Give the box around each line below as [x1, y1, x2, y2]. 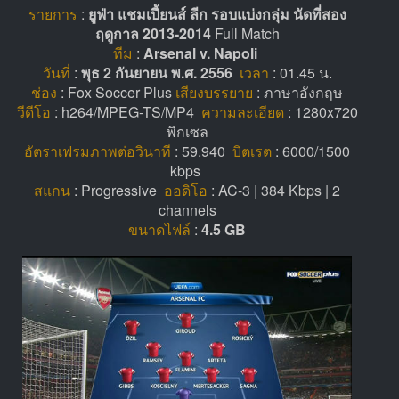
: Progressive [70, 179, 164, 200]
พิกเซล [166, 120, 208, 142]
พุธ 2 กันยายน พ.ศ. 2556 [80, 61, 232, 83]
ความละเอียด [200, 101, 284, 122]
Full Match [210, 22, 280, 44]
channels [158, 199, 216, 220]
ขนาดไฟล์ [128, 218, 191, 240]
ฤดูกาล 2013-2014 [94, 22, 211, 44]
